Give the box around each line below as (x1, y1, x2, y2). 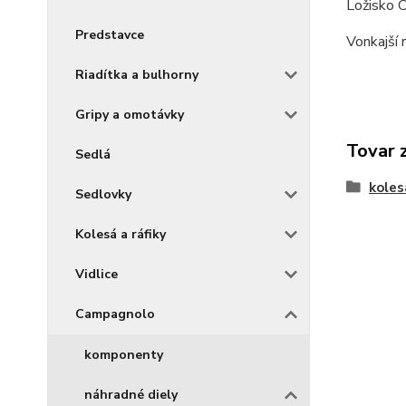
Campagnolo (75, 305, 155, 323)
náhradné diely (84, 386, 178, 403)
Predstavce (75, 26, 144, 43)
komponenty (84, 346, 163, 363)
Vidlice (75, 266, 118, 283)
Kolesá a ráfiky (75, 226, 166, 243)
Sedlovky (75, 186, 131, 203)
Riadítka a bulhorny (75, 66, 198, 83)
